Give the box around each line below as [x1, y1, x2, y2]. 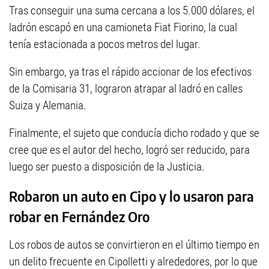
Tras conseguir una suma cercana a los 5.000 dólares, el [9, 4, 255, 17]
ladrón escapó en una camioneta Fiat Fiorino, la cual [9, 20, 237, 34]
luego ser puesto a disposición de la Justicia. [9, 160, 205, 174]
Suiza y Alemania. [9, 98, 86, 112]
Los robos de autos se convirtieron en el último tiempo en [9, 238, 259, 252]
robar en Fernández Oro [9, 208, 150, 225]
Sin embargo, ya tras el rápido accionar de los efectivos [9, 65, 252, 79]
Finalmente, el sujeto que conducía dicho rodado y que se [9, 126, 259, 140]
